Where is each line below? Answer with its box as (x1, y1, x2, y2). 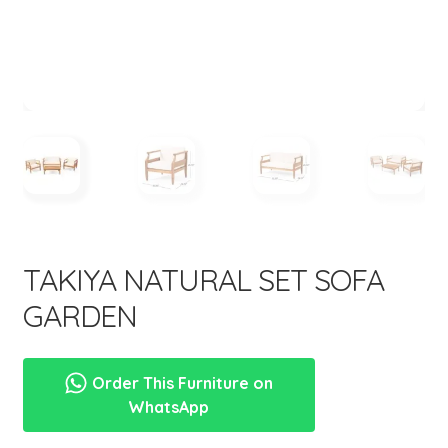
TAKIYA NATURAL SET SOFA (22, 260, 384, 299)
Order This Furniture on (88, 373, 274, 394)
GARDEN (22, 296, 137, 335)
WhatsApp (128, 397, 210, 418)
